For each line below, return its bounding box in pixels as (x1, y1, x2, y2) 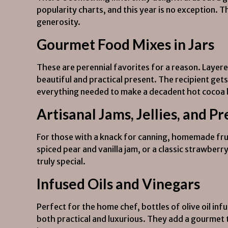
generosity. (37, 17, 80, 27)
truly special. (37, 156, 85, 166)
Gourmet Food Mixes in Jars (37, 36, 214, 53)
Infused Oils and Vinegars (37, 175, 200, 192)
